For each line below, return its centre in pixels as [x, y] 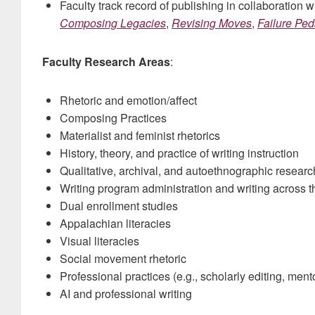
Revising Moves [212, 23]
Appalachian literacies [115, 223]
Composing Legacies [113, 23]
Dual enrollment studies [119, 206]
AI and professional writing [126, 294]
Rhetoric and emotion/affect [128, 100]
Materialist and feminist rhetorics [140, 135]
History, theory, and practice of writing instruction [179, 153]
